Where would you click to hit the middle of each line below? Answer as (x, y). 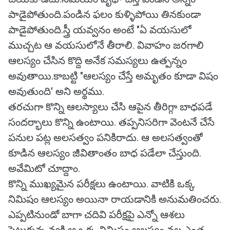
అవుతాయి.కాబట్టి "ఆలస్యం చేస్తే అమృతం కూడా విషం (113, 76)
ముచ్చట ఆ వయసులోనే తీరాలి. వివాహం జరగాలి (106, 45)
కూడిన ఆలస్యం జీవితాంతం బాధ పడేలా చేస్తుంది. (105, 153)
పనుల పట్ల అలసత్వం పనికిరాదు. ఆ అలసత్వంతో (106, 138)
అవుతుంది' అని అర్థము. (56, 91)
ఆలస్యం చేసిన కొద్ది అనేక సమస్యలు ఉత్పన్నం (98, 61)
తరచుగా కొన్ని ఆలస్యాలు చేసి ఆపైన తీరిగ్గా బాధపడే (110, 107)
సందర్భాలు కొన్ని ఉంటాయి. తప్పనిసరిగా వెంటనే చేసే (111, 122)
